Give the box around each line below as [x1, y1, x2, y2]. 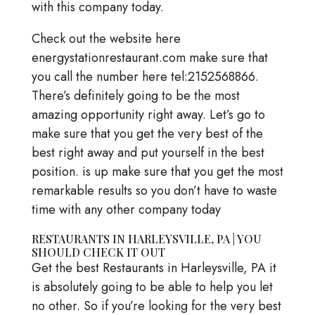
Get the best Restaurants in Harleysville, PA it [31, 259, 276, 278]
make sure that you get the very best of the [31, 124, 263, 143]
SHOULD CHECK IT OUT [31, 245, 165, 260]
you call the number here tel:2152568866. [31, 67, 259, 86]
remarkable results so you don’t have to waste [31, 181, 277, 200]
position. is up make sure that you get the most [31, 162, 283, 181]
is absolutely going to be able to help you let [31, 278, 273, 297]
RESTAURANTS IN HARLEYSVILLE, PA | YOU [31, 231, 262, 247]
